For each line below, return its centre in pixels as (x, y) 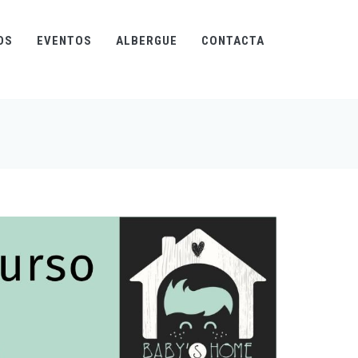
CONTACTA (233, 41)
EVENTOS (64, 41)
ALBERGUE (147, 41)
